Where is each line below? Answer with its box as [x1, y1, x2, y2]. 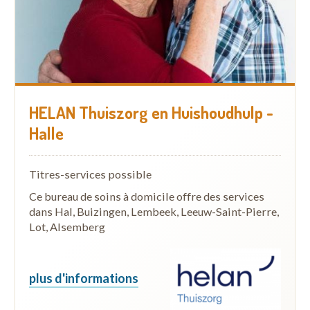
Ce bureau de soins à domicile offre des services [29, 190, 264, 203]
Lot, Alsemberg [29, 220, 105, 233]
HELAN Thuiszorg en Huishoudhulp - [29, 102, 273, 123]
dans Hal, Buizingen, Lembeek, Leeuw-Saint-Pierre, [29, 205, 279, 218]
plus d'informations [29, 271, 138, 286]
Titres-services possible [29, 167, 152, 181]
